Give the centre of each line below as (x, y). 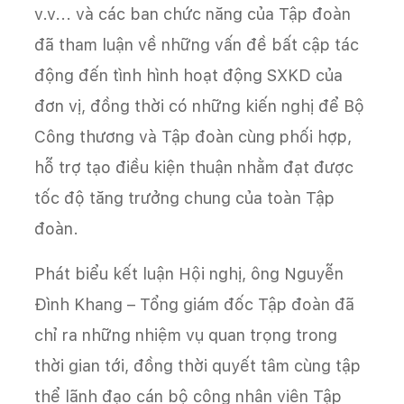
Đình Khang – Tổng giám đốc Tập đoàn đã (194, 305)
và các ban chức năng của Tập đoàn (213, 14)
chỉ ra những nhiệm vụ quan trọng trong (186, 335)
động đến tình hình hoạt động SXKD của (188, 76)
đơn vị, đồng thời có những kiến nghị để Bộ (199, 106)
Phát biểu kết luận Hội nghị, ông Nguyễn (189, 274)
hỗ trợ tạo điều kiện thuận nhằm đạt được (194, 168)
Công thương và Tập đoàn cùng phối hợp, (193, 137)
